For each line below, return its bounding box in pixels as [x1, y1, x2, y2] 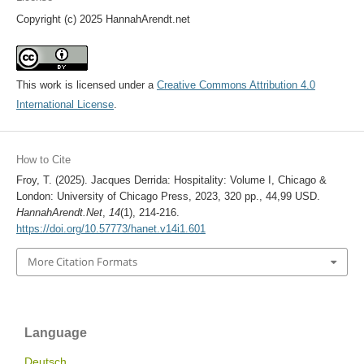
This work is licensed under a [15, 79, 157, 92]
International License [15, 98, 114, 111]
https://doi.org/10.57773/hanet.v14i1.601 [15, 223, 206, 236]
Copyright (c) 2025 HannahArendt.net [15, 13, 190, 26]
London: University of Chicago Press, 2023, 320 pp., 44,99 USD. [15, 190, 320, 203]
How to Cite [15, 154, 71, 167]
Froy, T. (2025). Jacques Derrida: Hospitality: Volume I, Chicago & [15, 174, 327, 187]
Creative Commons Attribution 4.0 [156, 79, 315, 92]
